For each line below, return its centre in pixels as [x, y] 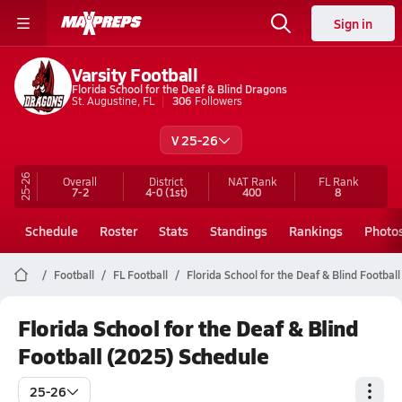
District [166, 181]
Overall [80, 181]
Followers [218, 100]
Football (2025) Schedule [144, 355]
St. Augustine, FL [113, 100]
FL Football [140, 275]
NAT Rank [252, 181]
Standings [239, 231]
